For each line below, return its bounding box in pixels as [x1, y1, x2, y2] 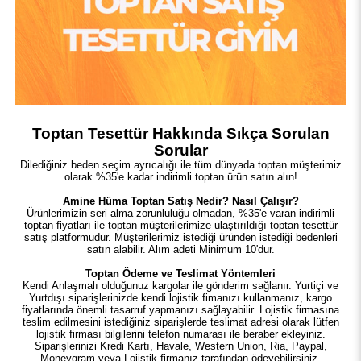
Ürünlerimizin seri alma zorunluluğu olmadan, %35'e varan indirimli [27, 206, 334, 219]
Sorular [153, 141, 208, 159]
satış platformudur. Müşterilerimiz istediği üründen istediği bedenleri [23, 230, 338, 243]
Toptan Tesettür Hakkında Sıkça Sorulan [31, 124, 330, 142]
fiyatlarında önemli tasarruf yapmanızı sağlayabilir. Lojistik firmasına [22, 303, 339, 316]
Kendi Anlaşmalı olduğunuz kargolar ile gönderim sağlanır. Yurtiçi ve [23, 279, 338, 292]
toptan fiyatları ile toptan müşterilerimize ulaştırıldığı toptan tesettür [23, 218, 338, 231]
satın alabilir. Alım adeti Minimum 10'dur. [86, 243, 275, 255]
